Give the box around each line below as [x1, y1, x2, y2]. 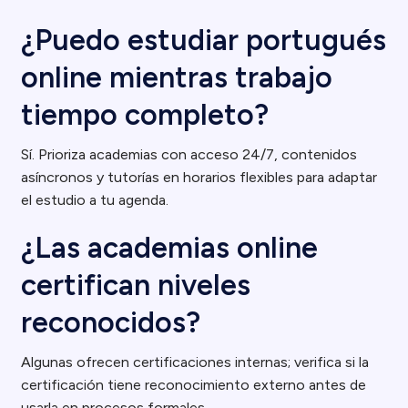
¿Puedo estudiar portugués [21, 23, 387, 57]
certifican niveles [21, 268, 251, 302]
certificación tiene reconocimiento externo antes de [21, 376, 367, 393]
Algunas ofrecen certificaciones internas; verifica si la [21, 353, 370, 371]
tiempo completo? [21, 97, 270, 132]
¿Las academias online [21, 230, 319, 265]
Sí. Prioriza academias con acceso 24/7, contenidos [21, 146, 358, 163]
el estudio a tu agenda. [21, 191, 169, 209]
